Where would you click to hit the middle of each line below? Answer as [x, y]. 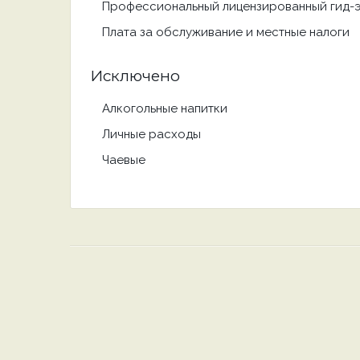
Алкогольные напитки [165, 108]
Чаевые [124, 160]
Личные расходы [151, 134]
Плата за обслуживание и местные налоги [226, 32]
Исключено [135, 76]
